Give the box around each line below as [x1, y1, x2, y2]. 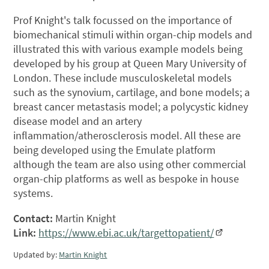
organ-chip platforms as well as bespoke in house [13, 172, 240, 186]
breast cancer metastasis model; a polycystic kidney [13, 100, 249, 114]
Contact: [13, 211, 53, 226]
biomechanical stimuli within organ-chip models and [13, 28, 253, 42]
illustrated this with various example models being [13, 42, 243, 56]
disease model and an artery [13, 114, 142, 128]
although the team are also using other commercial [13, 157, 247, 172]
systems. [13, 186, 53, 201]
